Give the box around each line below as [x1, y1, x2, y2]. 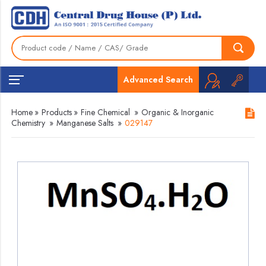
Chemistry [11, 117, 46, 129]
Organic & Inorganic [141, 106, 214, 118]
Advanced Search [123, 73, 193, 85]
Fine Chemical [81, 106, 131, 118]
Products [42, 106, 72, 118]
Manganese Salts [56, 117, 114, 129]
